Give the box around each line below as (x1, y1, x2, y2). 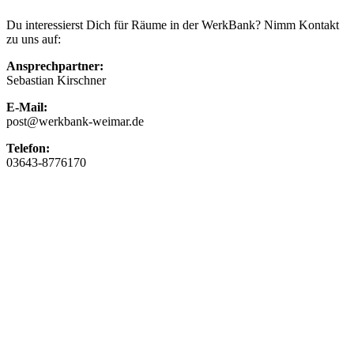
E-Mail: (6, 100, 47, 115)
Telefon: (6, 141, 50, 156)
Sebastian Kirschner (6, 73, 106, 88)
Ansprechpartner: (6, 59, 104, 73)
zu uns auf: (6, 32, 61, 47)
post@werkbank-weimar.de (6, 115, 144, 129)
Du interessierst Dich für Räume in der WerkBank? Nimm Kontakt (6, 18, 339, 32)
